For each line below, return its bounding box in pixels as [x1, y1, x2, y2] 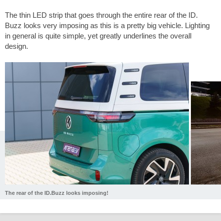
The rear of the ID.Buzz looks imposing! [5, 190, 109, 196]
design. [5, 41, 28, 50]
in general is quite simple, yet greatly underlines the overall [5, 31, 191, 40]
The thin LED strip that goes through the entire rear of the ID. [5, 10, 198, 19]
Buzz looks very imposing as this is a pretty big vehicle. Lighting [5, 21, 210, 30]
